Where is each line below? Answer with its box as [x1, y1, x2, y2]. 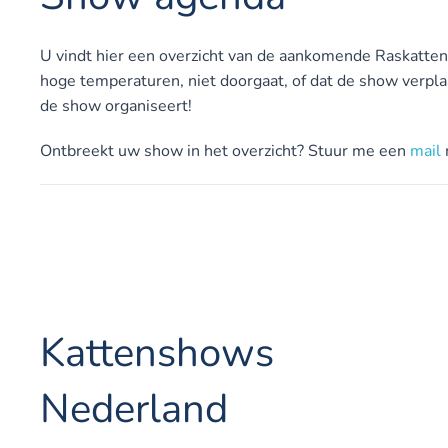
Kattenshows [40, 326, 274, 380]
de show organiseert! [40, 95, 196, 117]
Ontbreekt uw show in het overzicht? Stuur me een [40, 140, 410, 162]
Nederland [40, 382, 228, 436]
